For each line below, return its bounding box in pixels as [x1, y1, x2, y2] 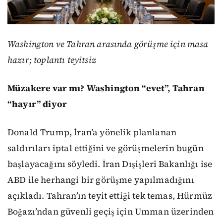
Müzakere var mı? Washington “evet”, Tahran [7, 82, 205, 94]
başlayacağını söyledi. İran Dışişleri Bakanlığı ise [7, 158, 213, 170]
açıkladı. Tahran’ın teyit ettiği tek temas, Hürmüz [7, 189, 213, 202]
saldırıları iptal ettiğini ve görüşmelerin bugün [7, 142, 204, 154]
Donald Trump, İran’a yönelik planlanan [7, 126, 177, 138]
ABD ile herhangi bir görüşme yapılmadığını [7, 173, 194, 186]
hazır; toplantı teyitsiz [7, 54, 96, 66]
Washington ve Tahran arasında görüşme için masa [7, 38, 209, 51]
